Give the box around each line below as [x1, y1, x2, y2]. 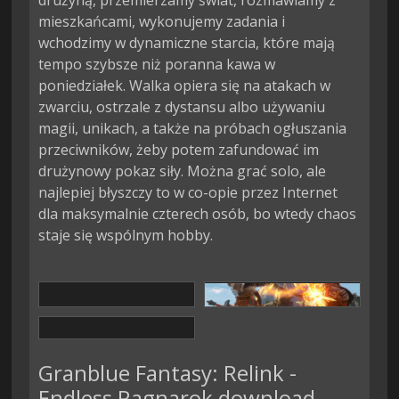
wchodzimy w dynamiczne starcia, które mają [38, 33, 336, 53]
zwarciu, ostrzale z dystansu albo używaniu [38, 97, 326, 118]
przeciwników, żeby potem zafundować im [38, 140, 320, 160]
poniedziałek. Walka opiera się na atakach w [38, 76, 331, 96]
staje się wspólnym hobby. [38, 225, 214, 246]
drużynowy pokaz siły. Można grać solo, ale [38, 161, 327, 182]
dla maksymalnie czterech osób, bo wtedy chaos [38, 204, 357, 224]
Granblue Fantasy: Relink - [38, 357, 297, 387]
